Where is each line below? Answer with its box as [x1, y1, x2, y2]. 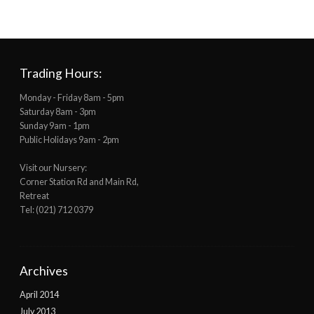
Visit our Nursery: [20, 163, 87, 174]
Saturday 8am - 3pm [20, 107, 96, 118]
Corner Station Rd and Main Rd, [20, 177, 139, 188]
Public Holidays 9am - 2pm [20, 135, 119, 146]
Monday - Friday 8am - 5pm [20, 93, 124, 104]
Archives [20, 263, 68, 278]
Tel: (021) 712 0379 [20, 205, 93, 216]
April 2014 [20, 289, 59, 301]
